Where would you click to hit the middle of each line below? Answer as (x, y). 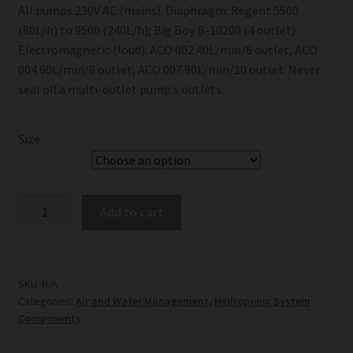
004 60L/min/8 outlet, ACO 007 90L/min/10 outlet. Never (169, 69)
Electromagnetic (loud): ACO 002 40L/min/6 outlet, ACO (167, 49)
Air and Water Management (142, 301)
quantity (40, 243)
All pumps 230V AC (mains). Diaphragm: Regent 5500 (158, 10)
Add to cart (132, 212)
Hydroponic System (262, 301)
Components (49, 318)
